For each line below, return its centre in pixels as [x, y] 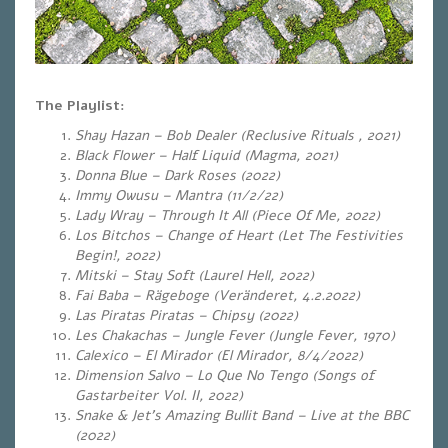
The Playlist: [80, 105]
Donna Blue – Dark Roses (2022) [177, 175]
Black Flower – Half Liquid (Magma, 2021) [206, 155]
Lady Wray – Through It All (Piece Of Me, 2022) [227, 215]
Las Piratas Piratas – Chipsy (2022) [186, 315]
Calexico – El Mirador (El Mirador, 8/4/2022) [219, 355]
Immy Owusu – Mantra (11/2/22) [179, 195]
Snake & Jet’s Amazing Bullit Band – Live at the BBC [242, 415]
